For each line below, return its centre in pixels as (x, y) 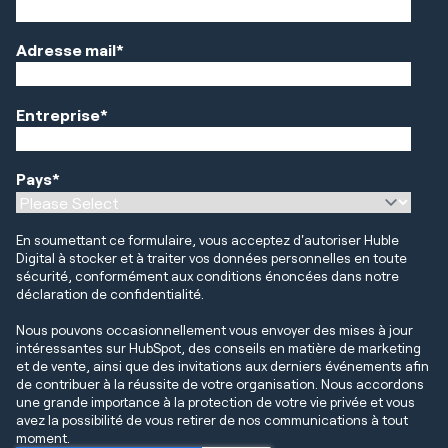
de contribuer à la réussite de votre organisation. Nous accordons (220, 383)
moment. (43, 437)
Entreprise (58, 114)
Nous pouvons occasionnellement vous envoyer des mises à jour (214, 329)
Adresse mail (66, 50)
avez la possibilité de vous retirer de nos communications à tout (212, 419)
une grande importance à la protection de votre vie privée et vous (215, 401)
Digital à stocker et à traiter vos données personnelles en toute (211, 257)
